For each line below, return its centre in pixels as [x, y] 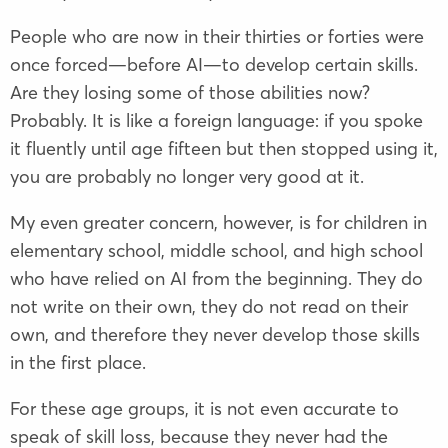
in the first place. [78, 363]
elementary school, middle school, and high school [216, 251]
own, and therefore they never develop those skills [215, 335]
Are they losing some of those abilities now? [190, 93]
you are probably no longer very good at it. [187, 177]
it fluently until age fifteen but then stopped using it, [224, 149]
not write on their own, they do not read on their [209, 307]
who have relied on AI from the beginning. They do [216, 279]
